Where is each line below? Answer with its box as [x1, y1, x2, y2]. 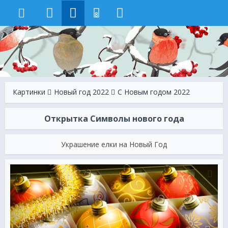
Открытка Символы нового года [44, 113, 184, 124]
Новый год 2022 [54, 87, 109, 97]
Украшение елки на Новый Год [61, 139, 167, 149]
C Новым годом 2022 [118, 87, 190, 97]
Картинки [13, 87, 45, 97]
